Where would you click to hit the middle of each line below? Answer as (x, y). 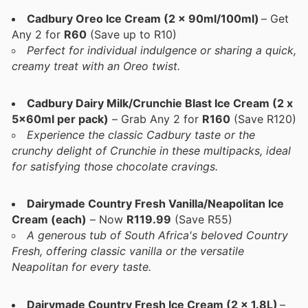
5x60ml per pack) (60, 119)
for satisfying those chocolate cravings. (115, 167)
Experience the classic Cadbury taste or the (141, 135)
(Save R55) (202, 220)
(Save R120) (263, 119)
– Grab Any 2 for (155, 119)
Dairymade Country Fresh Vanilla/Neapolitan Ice (155, 204)
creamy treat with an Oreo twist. (96, 66)
